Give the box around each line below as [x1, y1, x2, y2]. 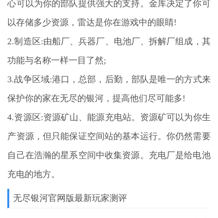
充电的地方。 [7, 169, 60, 179]
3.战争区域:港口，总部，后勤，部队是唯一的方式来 [7, 74, 211, 84]
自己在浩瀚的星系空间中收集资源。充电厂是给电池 [7, 150, 211, 160]
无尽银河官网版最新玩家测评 [13, 193, 127, 203]
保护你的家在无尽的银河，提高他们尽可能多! [7, 93, 191, 103]
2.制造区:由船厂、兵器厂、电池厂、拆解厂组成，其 [7, 36, 211, 46]
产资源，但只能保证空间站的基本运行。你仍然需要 [7, 131, 211, 141]
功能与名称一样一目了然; [7, 55, 111, 65]
